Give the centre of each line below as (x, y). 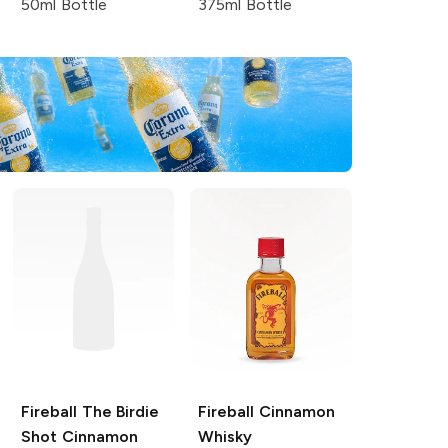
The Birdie (118, 411)
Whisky (225, 436)
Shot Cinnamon (79, 436)
